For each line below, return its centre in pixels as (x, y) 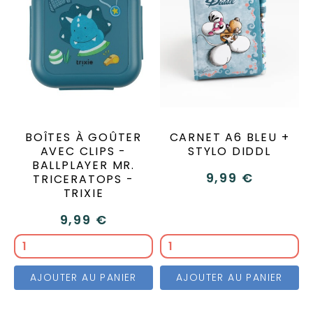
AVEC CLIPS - (83, 151)
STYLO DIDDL (230, 151)
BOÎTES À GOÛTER (83, 137)
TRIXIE (83, 193)
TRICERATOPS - (83, 179)
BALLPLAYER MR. (83, 165)
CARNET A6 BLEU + (230, 137)
